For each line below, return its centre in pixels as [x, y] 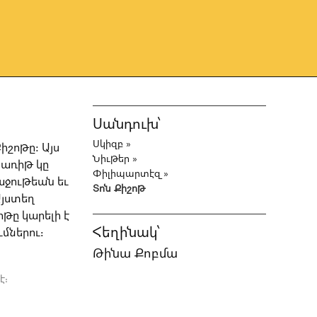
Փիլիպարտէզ [127, 174]
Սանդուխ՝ [127, 124]
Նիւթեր [111, 159]
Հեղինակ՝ [127, 232]
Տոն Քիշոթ [119, 189]
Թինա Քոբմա [136, 253]
